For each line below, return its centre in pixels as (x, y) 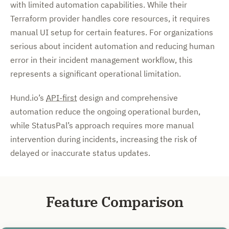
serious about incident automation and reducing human (112, 46)
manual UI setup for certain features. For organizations (112, 32)
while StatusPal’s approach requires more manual (102, 125)
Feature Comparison (114, 202)
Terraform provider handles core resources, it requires (110, 18)
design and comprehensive (128, 98)
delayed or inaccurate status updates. (80, 153)
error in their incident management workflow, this (101, 60)
